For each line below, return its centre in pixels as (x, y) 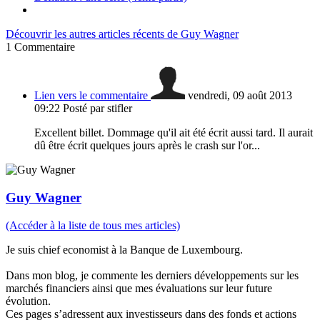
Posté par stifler (97, 109)
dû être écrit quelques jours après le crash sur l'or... (147, 146)
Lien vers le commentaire (92, 96)
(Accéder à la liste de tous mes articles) (93, 225)
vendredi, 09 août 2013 (240, 96)
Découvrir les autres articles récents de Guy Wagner (122, 34)
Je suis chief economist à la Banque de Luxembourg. (124, 249)
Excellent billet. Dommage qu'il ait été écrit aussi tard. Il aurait (174, 133)
